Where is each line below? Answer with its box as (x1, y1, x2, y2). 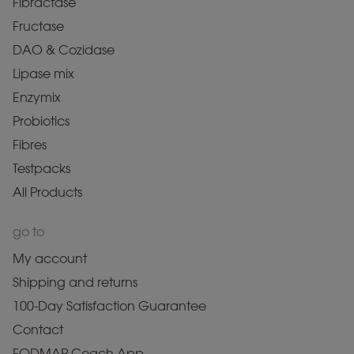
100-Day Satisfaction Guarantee (13, 298, 206, 314)
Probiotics (13, 113, 70, 129)
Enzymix (13, 89, 61, 105)
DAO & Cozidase (13, 42, 115, 58)
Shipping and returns (13, 274, 137, 290)
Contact (13, 322, 63, 337)
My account (13, 250, 87, 266)
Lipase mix (13, 66, 74, 81)
